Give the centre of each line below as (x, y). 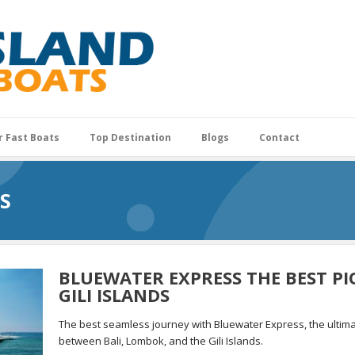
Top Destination (130, 137)
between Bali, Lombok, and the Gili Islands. (160, 341)
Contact (279, 137)
